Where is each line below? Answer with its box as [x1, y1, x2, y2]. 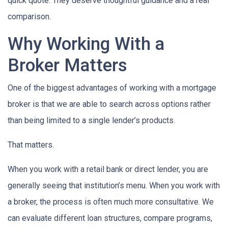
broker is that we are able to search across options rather [8, 99, 211, 109]
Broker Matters [8, 54, 127, 76]
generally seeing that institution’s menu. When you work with [8, 180, 220, 190]
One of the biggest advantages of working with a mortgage [8, 82, 216, 93]
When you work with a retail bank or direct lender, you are [8, 164, 208, 174]
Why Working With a [8, 33, 164, 54]
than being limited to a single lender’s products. [8, 115, 175, 125]
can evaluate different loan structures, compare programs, [8, 213, 212, 223]
